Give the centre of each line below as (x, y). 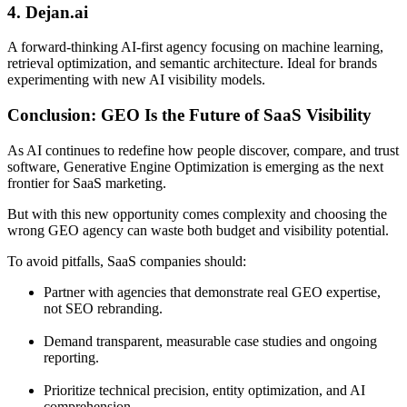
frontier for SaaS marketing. (87, 183)
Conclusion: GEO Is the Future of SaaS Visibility (189, 115)
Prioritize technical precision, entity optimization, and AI (204, 390)
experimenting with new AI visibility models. (136, 80)
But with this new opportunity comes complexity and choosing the (197, 213)
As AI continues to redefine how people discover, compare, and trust (203, 150)
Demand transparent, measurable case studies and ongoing (210, 341)
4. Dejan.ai (48, 12)
